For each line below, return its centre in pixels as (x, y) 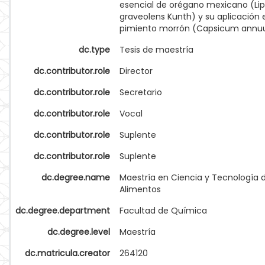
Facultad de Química (163, 211)
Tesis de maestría (156, 50)
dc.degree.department (63, 211)
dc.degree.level (79, 232)
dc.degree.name (76, 177)
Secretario (141, 92)
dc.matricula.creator (67, 253)
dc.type (94, 50)
